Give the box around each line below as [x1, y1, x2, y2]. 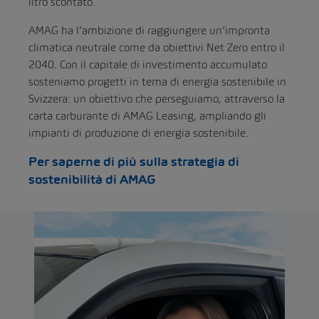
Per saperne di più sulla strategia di [28, 154, 239, 169]
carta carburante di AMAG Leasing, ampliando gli [28, 109, 266, 122]
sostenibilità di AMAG [28, 172, 156, 187]
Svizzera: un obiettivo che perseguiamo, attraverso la [28, 92, 285, 105]
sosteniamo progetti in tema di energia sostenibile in [28, 75, 286, 88]
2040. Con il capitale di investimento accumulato [28, 58, 267, 70]
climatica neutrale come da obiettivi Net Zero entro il [28, 41, 285, 53]
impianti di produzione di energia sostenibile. [28, 126, 249, 139]
